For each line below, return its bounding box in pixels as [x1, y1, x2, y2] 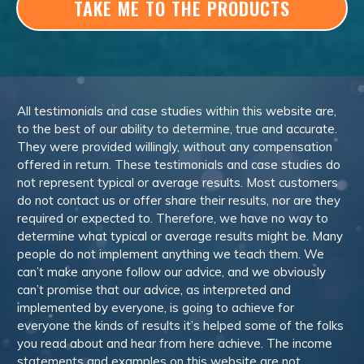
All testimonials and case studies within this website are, [17, 103, 336, 119]
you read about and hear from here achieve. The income [17, 336, 332, 351]
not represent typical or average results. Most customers [17, 175, 338, 190]
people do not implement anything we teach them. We [17, 246, 324, 262]
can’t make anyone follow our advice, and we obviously [17, 264, 326, 279]
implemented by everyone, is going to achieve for [17, 300, 294, 315]
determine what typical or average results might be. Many [17, 228, 343, 244]
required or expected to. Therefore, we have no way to [17, 210, 328, 226]
